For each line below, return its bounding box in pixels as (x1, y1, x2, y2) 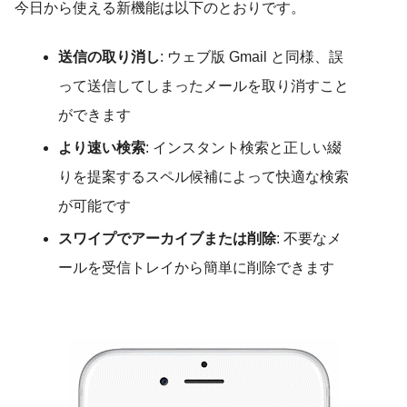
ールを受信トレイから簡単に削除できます (58, 260, 334, 276)
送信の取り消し (58, 49, 160, 65)
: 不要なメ (276, 231, 342, 247)
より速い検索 (58, 140, 145, 156)
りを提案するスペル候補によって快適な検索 (58, 169, 349, 185)
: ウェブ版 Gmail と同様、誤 (160, 49, 343, 65)
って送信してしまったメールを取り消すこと (58, 78, 349, 94)
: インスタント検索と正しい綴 (145, 140, 342, 156)
